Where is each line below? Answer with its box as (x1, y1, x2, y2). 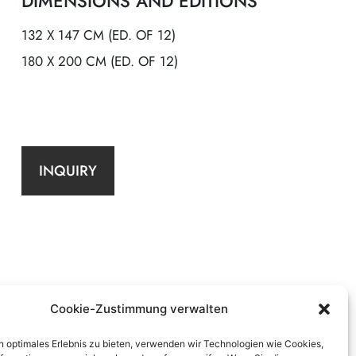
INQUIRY (39, 160, 97, 181)
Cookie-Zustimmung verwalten (49, 301, 228, 316)
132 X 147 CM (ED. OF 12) (21, 25, 176, 44)
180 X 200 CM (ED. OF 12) (21, 51, 178, 71)
